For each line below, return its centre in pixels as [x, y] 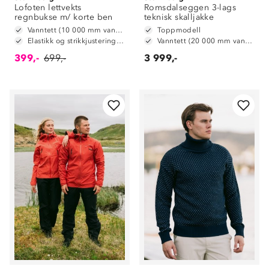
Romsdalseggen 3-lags [190, 7]
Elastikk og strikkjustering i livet [120, 41]
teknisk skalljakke [179, 17]
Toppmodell [179, 30]
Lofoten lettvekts [48, 7]
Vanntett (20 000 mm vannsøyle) [249, 41]
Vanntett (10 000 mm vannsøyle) [119, 30]
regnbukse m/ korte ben [64, 17]
